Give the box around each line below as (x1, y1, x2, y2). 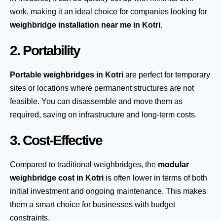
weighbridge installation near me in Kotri (10, 21, 160, 29)
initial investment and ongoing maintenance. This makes (10, 187, 206, 195)
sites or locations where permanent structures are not (10, 84, 194, 92)
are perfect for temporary (123, 71, 210, 79)
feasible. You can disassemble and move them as (10, 97, 183, 106)
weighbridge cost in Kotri (10, 174, 104, 182)
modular (158, 160, 189, 169)
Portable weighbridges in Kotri (10, 71, 123, 79)
